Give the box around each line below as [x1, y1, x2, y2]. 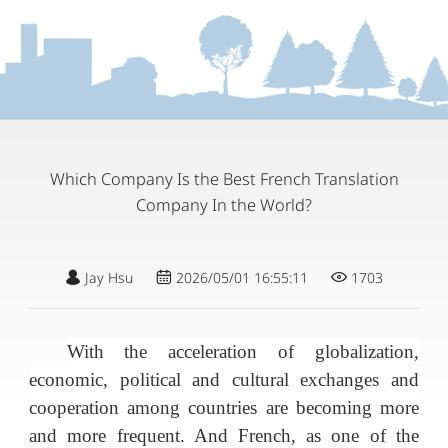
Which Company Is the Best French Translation [49, 168, 399, 191]
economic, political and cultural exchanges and [29, 368, 419, 390]
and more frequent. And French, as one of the [29, 424, 419, 446]
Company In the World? [136, 194, 312, 217]
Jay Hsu [80, 268, 133, 288]
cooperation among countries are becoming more [29, 396, 419, 418]
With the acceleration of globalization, [66, 340, 419, 362]
